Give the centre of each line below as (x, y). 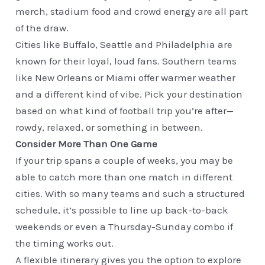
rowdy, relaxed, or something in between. (109, 127)
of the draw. (42, 28)
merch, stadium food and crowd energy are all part (132, 12)
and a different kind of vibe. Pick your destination (129, 94)
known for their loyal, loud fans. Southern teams (126, 61)
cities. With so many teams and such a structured (130, 194)
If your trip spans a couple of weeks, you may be (125, 161)
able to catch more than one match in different (124, 177)
